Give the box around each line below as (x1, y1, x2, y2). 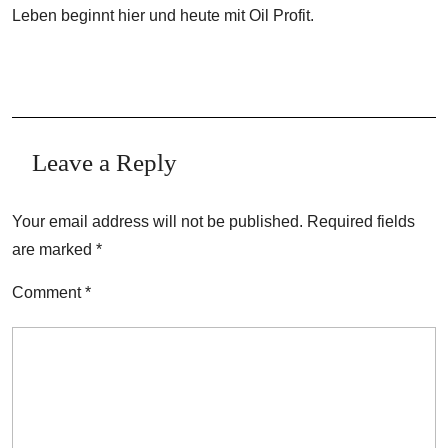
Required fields (307, 212, 415, 230)
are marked (12, 240, 96, 258)
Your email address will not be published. (12, 212, 303, 230)
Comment (12, 283, 85, 301)
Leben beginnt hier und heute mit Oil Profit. (12, 6, 314, 24)
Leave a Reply (32, 148, 177, 176)
